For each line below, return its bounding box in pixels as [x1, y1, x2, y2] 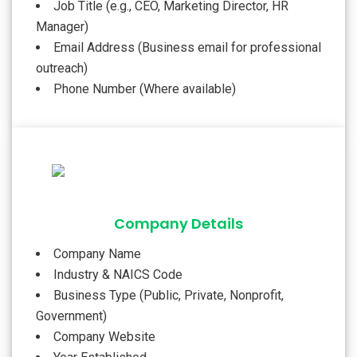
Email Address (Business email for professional [53, 39, 321, 55]
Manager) [36, 18, 88, 34]
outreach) [36, 60, 88, 76]
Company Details [114, 213, 243, 233]
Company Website [53, 328, 155, 344]
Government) [36, 308, 107, 324]
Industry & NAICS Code [53, 266, 182, 282]
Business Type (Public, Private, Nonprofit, [53, 287, 284, 303]
